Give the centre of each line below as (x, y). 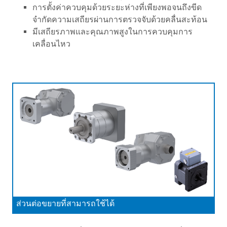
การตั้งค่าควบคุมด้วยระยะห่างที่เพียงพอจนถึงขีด (117, 8)
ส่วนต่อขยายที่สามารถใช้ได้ (65, 203)
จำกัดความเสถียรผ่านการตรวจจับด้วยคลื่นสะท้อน (120, 20)
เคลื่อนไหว (51, 44)
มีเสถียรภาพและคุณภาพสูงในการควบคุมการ (112, 32)
